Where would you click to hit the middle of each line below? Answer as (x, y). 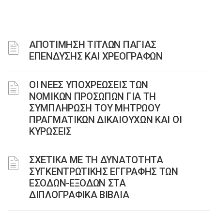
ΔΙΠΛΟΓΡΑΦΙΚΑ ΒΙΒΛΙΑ (79, 195)
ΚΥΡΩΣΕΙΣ (50, 131)
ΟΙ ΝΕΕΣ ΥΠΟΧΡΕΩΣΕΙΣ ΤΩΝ (89, 85)
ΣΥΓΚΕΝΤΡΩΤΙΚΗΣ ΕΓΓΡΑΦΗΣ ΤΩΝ (104, 171)
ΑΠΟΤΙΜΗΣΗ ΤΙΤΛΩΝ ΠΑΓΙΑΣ (93, 45)
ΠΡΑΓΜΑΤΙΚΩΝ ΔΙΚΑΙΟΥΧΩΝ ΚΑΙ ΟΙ (106, 120)
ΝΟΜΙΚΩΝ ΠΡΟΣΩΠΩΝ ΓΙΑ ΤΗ (93, 96)
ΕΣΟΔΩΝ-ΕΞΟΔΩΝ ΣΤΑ (77, 183)
